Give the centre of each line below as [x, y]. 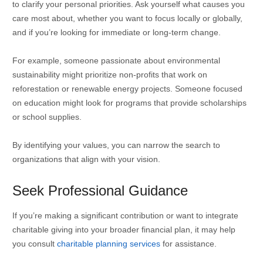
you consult [34, 243]
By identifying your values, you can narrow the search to [116, 145]
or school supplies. [47, 117]
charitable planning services [108, 243]
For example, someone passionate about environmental [116, 60]
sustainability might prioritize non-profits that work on [109, 74]
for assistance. [188, 243]
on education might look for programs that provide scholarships [129, 102]
